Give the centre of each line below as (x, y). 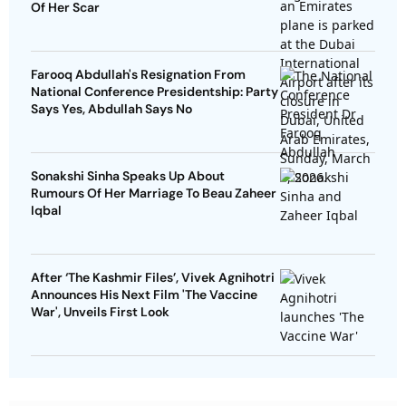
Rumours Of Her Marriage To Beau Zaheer (154, 193)
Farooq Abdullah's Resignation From (138, 75)
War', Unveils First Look (100, 312)
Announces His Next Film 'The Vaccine (144, 295)
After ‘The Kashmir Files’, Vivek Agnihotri (153, 278)
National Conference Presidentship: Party (155, 92)
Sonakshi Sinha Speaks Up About (128, 176)
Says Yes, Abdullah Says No (111, 109)
